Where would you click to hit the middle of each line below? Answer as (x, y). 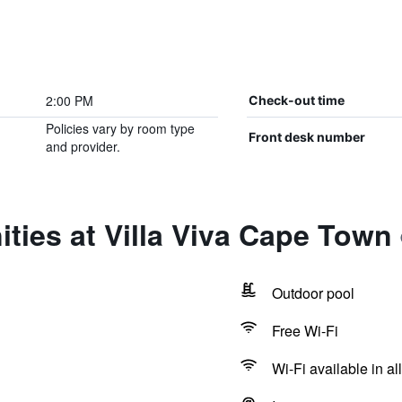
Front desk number (306, 137)
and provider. (83, 146)
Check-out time (296, 100)
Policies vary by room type (120, 128)
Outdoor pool (313, 293)
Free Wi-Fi (305, 331)
